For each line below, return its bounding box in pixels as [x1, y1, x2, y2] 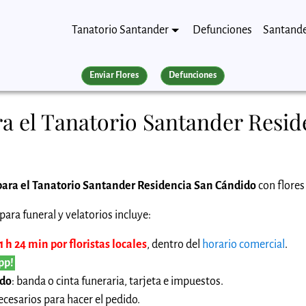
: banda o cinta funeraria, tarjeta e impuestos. [12, 275, 223, 288]
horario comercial [202, 238, 285, 251]
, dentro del [147, 238, 202, 251]
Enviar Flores [89, 70, 139, 81]
